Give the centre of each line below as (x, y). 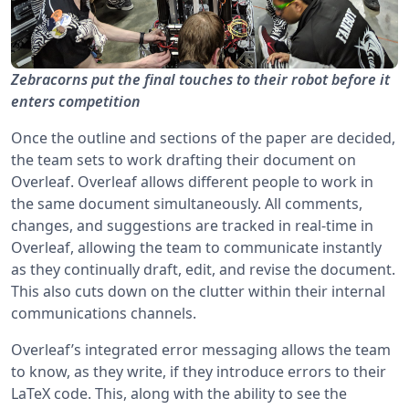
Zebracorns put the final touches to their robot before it (200, 80)
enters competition (76, 102)
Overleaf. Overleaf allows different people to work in (192, 182)
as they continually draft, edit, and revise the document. (203, 270)
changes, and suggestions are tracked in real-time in (192, 226)
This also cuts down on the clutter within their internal (198, 292)
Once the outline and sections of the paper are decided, (203, 138)
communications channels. (104, 314)
